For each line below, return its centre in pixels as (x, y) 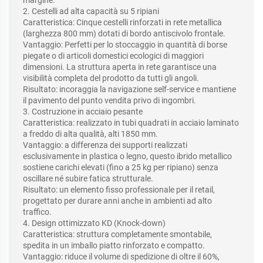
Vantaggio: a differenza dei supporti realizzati (105, 145)
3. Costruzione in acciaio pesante (83, 112)
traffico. (37, 212)
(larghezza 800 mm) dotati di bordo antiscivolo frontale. (124, 34)
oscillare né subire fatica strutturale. (88, 179)
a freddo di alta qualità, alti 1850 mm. (90, 134)
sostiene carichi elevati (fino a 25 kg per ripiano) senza (121, 168)
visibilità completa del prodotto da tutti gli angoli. (111, 78)
